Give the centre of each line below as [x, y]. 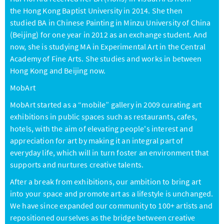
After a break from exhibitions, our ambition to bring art [106, 181]
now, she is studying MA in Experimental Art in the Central [108, 46]
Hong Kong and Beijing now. [58, 70]
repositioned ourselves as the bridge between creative [103, 217]
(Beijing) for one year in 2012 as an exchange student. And [109, 34]
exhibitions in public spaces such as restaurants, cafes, [103, 116]
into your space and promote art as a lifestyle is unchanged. [112, 193]
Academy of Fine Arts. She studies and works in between [106, 58]
